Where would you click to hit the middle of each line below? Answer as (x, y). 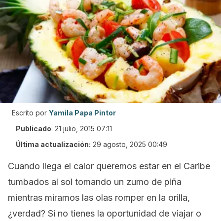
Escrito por (29, 113)
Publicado (34, 129)
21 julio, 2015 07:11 (83, 129)
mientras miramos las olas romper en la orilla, (99, 198)
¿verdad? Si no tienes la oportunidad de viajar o (105, 213)
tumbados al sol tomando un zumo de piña (95, 182)
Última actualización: (53, 144)
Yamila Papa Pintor (82, 113)
